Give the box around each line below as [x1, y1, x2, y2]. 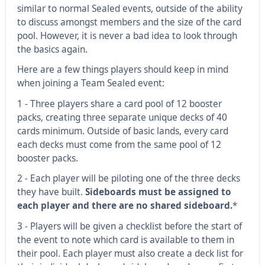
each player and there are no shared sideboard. [17, 199, 232, 212]
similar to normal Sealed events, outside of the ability [17, 2, 243, 15]
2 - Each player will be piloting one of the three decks [17, 172, 240, 185]
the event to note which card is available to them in [17, 233, 234, 246]
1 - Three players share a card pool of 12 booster [17, 97, 222, 110]
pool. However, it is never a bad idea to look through [17, 29, 237, 42]
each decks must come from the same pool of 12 [17, 138, 221, 151]
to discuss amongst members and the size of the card [17, 15, 241, 28]
